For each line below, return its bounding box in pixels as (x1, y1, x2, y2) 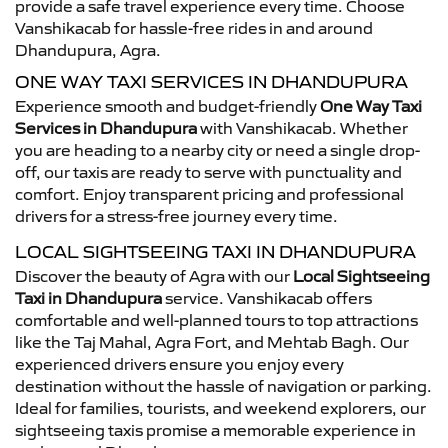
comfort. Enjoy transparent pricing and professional (15, 184, 404, 204)
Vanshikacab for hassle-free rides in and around (15, 18, 373, 38)
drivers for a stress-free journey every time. (15, 206, 338, 226)
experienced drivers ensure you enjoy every (15, 354, 344, 374)
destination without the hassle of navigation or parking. (15, 376, 432, 396)
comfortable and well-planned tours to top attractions (15, 310, 418, 330)
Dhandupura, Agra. (15, 40, 161, 60)
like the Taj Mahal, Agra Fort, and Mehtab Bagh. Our (15, 332, 409, 352)
